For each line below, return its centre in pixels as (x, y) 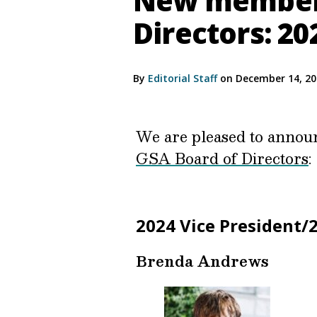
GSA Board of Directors (222, 158)
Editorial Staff (183, 78)
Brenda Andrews (202, 261)
